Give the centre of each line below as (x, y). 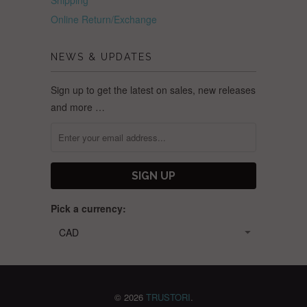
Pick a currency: (88, 208)
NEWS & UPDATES (101, 57)
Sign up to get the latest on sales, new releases (153, 89)
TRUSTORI (168, 297)
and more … (78, 107)
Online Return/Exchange (104, 19)
